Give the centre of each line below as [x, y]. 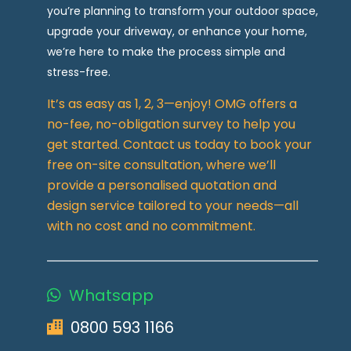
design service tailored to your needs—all [173, 205]
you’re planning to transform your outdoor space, [183, 11]
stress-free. [79, 72]
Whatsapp [111, 295]
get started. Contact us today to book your [179, 144]
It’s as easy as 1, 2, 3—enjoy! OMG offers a [172, 103]
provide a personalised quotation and [162, 185]
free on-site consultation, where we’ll [161, 165]
